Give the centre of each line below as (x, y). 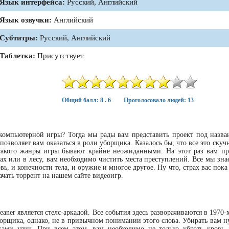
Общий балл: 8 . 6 (86, 100)
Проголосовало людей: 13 (159, 100)
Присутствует (60, 56)
